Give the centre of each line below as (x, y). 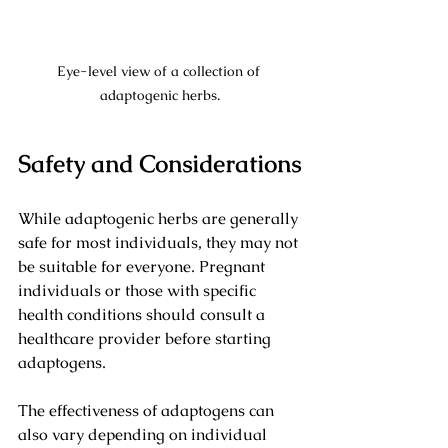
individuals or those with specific (139, 290)
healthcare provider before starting (146, 338)
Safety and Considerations (159, 163)
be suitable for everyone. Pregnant (143, 266)
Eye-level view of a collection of (160, 70)
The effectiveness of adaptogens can (148, 410)
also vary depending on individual (144, 434)
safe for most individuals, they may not (160, 242)
